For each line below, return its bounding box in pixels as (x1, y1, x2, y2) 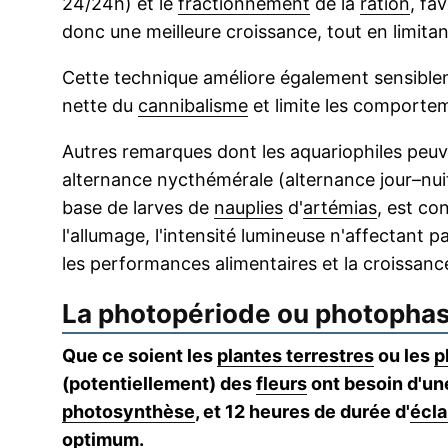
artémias (303, 197, 377, 219)
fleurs (256, 373, 307, 395)
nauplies (214, 197, 283, 219)
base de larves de (62, 197, 214, 219)
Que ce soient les (62, 345, 217, 367)
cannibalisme (138, 95, 248, 117)
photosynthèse (62, 401, 195, 423)
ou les (374, 345, 434, 367)
